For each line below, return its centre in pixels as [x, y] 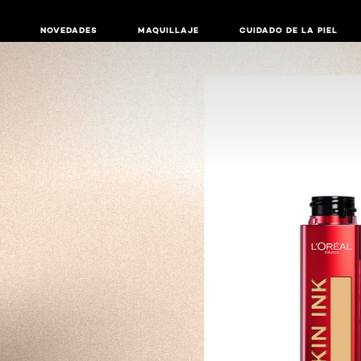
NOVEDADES [68, 31]
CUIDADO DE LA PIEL [288, 31]
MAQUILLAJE [168, 31]
